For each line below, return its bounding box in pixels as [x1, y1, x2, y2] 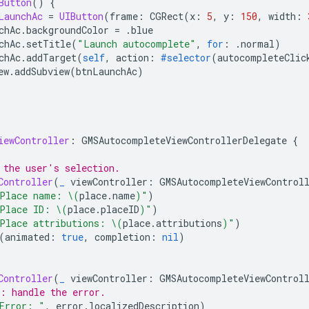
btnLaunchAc [76, 64, 137, 78]
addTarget [26, 50, 77, 64]
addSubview [14, 64, 70, 78]
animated [5, 230, 50, 243]
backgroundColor [26, 23, 109, 37]
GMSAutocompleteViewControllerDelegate [81, 133, 287, 147]
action [116, 50, 149, 64]
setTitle [26, 37, 71, 50]
